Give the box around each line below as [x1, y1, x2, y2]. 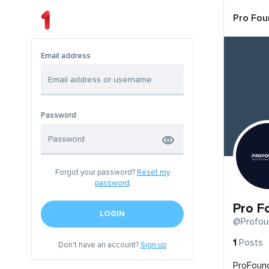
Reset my [136, 168, 170, 178]
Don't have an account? [58, 240, 141, 250]
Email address [41, 51, 91, 61]
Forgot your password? [55, 168, 137, 178]
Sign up [141, 240, 166, 250]
